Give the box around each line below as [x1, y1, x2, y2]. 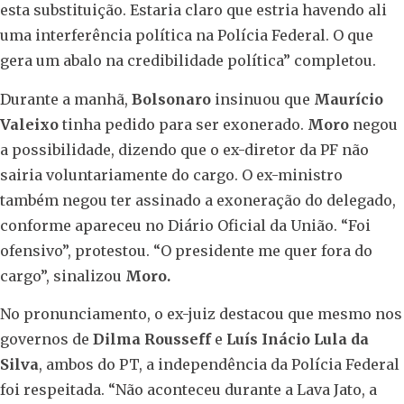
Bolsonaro [132, 89, 215, 108]
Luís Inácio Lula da [223, 330, 369, 349]
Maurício [314, 89, 383, 108]
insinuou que [215, 89, 314, 108]
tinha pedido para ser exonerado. [59, 115, 308, 133]
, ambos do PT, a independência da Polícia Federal [39, 355, 399, 374]
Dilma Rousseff [93, 330, 211, 349]
